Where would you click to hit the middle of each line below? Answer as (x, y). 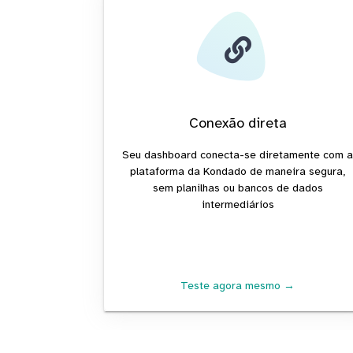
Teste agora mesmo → (238, 285)
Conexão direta (238, 123)
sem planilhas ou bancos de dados (238, 188)
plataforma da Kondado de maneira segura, (238, 171)
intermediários (238, 204)
